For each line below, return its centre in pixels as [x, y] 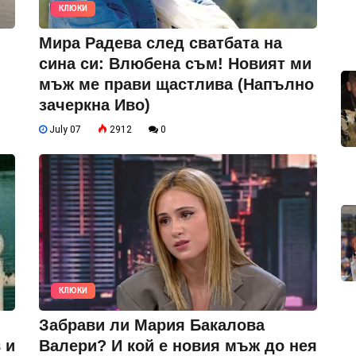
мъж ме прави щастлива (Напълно [176, 85]
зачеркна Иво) [95, 105]
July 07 [64, 130]
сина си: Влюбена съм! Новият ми [175, 64]
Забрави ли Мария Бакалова [152, 325]
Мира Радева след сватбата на [161, 43]
